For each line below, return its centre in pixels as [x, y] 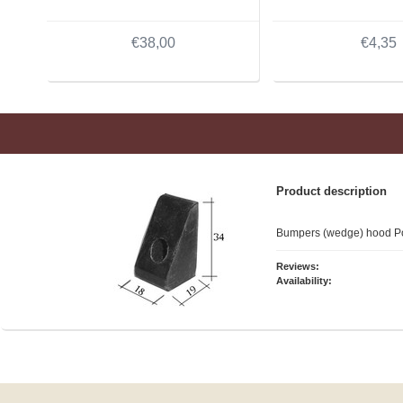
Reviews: [298, 266]
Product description [331, 191]
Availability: [304, 280]
